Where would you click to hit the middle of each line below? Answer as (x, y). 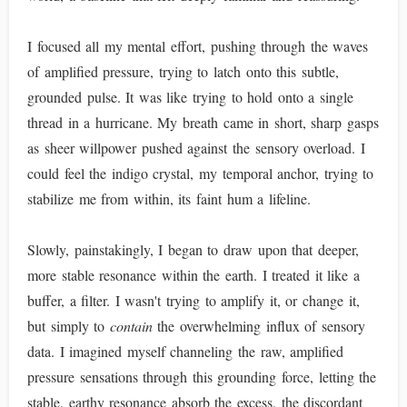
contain (131, 326)
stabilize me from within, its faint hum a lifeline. (169, 199)
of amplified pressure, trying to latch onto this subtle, (183, 71)
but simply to (69, 326)
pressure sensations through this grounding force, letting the (202, 377)
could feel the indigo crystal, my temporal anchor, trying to (201, 173)
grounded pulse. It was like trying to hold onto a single (191, 97)
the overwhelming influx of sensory (258, 326)
